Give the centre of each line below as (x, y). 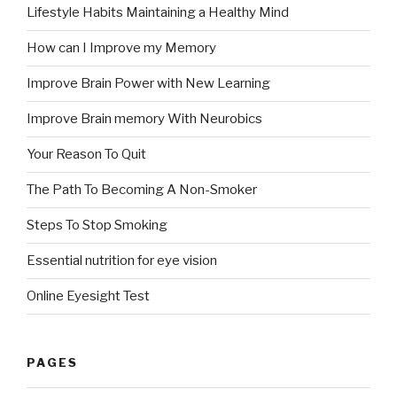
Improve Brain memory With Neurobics (144, 119)
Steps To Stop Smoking (97, 226)
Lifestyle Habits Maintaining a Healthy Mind (158, 13)
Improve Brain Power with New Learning (148, 84)
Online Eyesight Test (88, 296)
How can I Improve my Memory (121, 48)
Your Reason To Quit (86, 155)
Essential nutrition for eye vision (122, 261)
